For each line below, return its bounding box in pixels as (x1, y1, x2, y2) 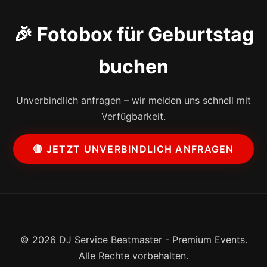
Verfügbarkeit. (101, 110, 166, 123)
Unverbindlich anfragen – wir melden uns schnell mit (16, 94, 251, 107)
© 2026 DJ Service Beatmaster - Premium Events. (20, 233, 247, 246)
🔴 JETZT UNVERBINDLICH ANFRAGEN (33, 142, 234, 155)
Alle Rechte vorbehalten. (79, 249, 188, 262)
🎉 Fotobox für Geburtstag (13, 23, 254, 46)
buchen (98, 55, 169, 79)
